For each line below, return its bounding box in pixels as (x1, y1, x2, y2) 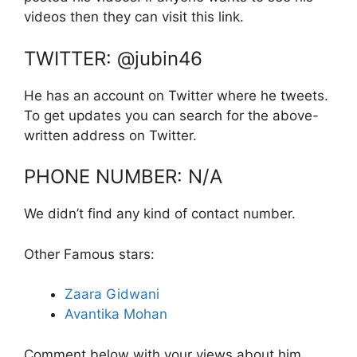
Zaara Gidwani (65, 286, 159, 302)
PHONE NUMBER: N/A (24, 165, 222, 188)
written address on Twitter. (24, 127, 197, 143)
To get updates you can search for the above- (24, 107, 319, 124)
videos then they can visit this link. (24, 9, 244, 25)
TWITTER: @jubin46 (24, 46, 202, 70)
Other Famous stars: (24, 245, 155, 262)
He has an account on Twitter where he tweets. (24, 87, 328, 104)
